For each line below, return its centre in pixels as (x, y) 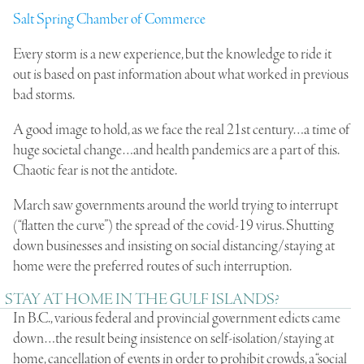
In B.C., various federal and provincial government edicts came (177, 318)
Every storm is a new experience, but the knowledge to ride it (172, 54)
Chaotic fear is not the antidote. (95, 170)
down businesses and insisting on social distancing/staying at (174, 246)
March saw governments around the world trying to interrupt (175, 205)
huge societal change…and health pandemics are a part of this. (176, 150)
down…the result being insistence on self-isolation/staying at (173, 338)
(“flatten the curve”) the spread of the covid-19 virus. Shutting (173, 225)
